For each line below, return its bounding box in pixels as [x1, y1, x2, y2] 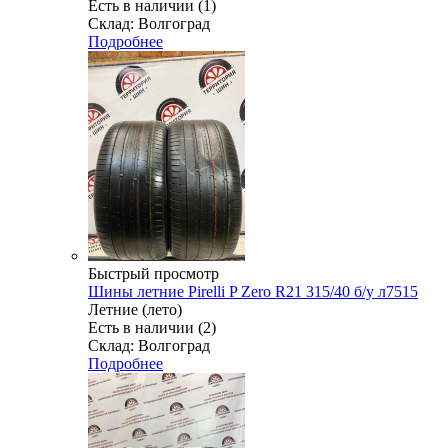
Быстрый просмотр [88, 265, 219, 283]
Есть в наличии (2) [88, 319, 216, 337]
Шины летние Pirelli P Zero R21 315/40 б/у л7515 [88, 283, 418, 301]
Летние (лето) [88, 301, 182, 319]
